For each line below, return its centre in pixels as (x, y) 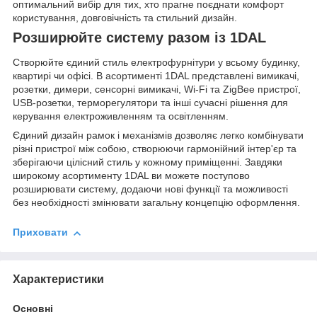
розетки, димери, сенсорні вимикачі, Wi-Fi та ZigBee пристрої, (157, 90)
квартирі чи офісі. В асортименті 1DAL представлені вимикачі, (156, 76)
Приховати (40, 232)
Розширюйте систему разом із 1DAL (139, 37)
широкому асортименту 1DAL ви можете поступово (131, 176)
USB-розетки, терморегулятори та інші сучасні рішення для (150, 103)
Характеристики (58, 279)
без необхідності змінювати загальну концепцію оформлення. (156, 203)
